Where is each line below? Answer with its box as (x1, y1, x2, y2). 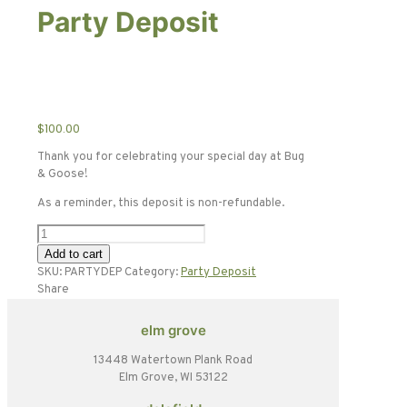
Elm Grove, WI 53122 (118, 370, 228, 385)
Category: (124, 264, 181, 280)
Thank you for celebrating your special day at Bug (37, 149, 304, 164)
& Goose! (37, 166, 88, 182)
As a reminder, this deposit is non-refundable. (37, 195, 284, 211)
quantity (36, 258, 82, 273)
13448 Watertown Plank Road (94, 352, 253, 368)
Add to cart (45, 246, 103, 261)
